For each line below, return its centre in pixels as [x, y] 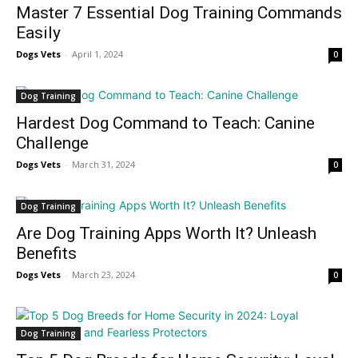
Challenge [52, 143]
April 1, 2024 [97, 54]
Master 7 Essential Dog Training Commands [179, 12]
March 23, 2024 [103, 274]
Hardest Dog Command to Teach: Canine [165, 123]
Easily [38, 32]
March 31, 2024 [103, 164]
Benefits [46, 253]
